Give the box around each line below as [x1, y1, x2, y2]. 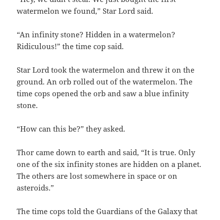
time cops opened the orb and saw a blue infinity [17, 88, 189, 99]
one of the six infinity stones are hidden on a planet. [17, 159, 202, 169]
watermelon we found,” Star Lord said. [17, 6, 154, 16]
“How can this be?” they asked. [17, 124, 126, 134]
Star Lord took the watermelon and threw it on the [17, 65, 195, 75]
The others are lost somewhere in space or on [17, 171, 178, 181]
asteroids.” [17, 183, 55, 193]
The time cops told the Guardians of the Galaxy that [17, 206, 198, 217]
